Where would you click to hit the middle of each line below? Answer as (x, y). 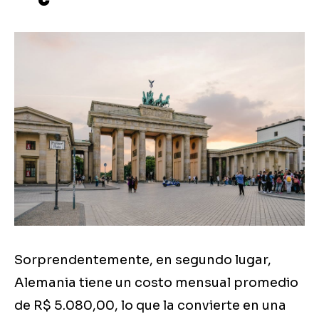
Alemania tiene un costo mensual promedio (156, 283)
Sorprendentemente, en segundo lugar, (143, 260)
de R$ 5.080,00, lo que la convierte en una (150, 306)
